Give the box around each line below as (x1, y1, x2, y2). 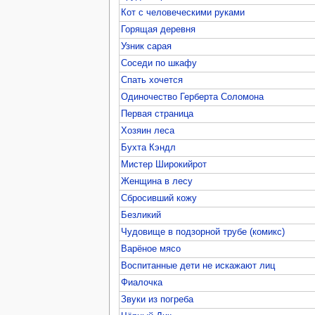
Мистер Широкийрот (121, 159, 207, 169)
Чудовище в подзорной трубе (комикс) (121, 226, 285, 237)
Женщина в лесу (121, 176, 193, 186)
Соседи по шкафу (121, 58, 198, 68)
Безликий (121, 210, 162, 220)
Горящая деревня (121, 24, 196, 34)
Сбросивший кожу (121, 193, 198, 203)
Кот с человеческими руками (121, 7, 245, 18)
